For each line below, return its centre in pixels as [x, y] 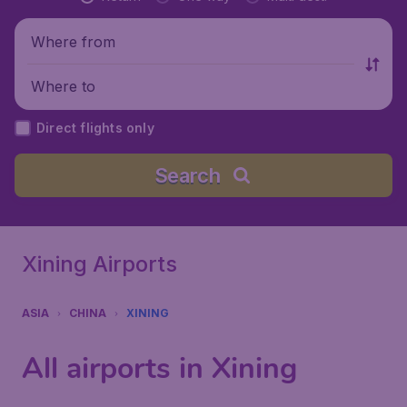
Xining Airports [99, 264]
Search [187, 175]
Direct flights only [95, 128]
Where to [63, 86]
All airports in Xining [159, 368]
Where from [73, 41]
